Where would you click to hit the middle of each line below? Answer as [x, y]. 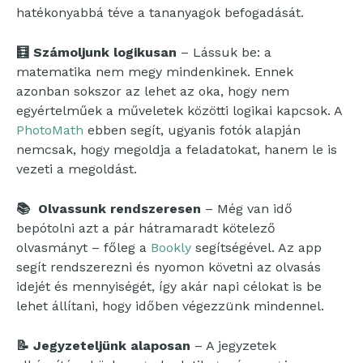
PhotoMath [50, 130]
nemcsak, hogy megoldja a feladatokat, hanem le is [177, 149]
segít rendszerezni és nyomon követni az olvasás [169, 267]
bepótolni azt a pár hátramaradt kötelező [146, 228]
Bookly [171, 247]
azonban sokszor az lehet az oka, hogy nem [153, 91]
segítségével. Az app [256, 247]
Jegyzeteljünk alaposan [112, 345]
